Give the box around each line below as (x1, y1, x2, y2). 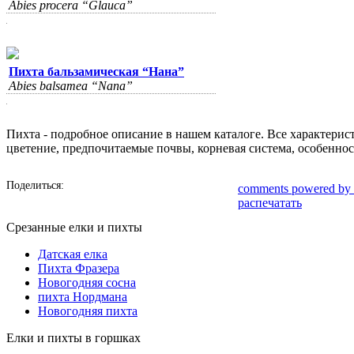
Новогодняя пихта (38, 304, 137, 318)
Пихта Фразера (38, 262, 119, 275)
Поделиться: (6, 179, 64, 191)
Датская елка (38, 247, 107, 261)
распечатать (238, 196, 302, 209)
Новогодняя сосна (38, 276, 136, 289)
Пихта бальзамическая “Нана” (9, 65, 184, 78)
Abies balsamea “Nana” (9, 79, 133, 92)
